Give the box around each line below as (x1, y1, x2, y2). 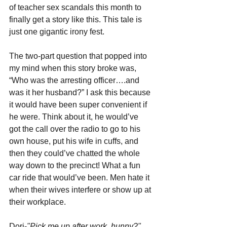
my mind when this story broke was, (9, 64, 138, 73)
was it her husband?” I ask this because (9, 88, 153, 97)
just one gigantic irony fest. (9, 27, 104, 36)
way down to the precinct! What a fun (9, 161, 142, 170)
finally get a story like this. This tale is (9, 15, 144, 24)
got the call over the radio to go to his (9, 125, 142, 134)
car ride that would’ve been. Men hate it (9, 173, 152, 182)
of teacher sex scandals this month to (9, 3, 143, 12)
